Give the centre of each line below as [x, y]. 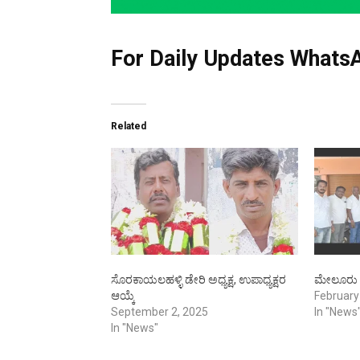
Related [129, 126]
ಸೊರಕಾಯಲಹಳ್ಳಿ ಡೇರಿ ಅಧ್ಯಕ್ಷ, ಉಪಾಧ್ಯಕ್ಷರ [198, 280]
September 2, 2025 [160, 312]
